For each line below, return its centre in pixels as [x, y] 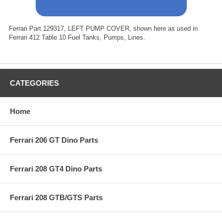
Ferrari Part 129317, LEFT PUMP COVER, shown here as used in [103, 28]
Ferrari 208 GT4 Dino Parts [56, 168]
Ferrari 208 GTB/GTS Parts [56, 197]
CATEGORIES [34, 83]
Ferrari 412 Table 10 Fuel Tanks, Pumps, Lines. [77, 37]
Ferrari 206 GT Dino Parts [54, 140]
